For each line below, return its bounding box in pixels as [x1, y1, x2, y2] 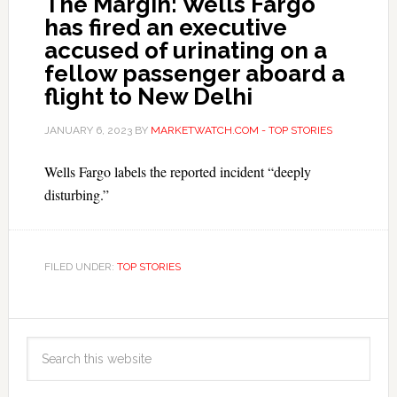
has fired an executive [43, 14, 287, 41]
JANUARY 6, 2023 [43, 124, 132, 136]
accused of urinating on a [43, 37, 327, 64]
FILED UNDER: [43, 261, 117, 273]
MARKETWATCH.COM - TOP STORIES [150, 124, 332, 136]
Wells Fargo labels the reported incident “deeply [43, 162, 311, 181]
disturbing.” [43, 185, 109, 204]
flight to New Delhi [43, 83, 253, 110]
